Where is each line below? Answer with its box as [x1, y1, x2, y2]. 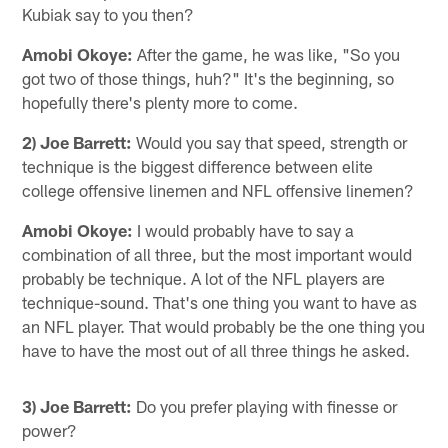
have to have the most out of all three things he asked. [22, 339, 411, 360]
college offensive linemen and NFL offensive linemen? [22, 179, 415, 200]
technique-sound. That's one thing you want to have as [22, 291, 418, 312]
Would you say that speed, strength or [132, 131, 408, 152]
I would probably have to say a [133, 219, 355, 240]
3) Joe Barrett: [22, 395, 133, 416]
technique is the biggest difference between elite [22, 155, 374, 176]
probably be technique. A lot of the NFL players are [22, 267, 386, 288]
